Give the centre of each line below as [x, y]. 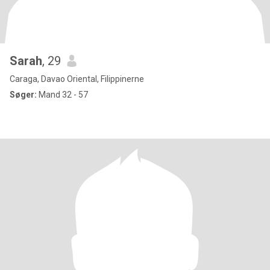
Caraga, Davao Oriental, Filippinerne [77, 79]
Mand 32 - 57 [62, 95]
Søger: [23, 95]
